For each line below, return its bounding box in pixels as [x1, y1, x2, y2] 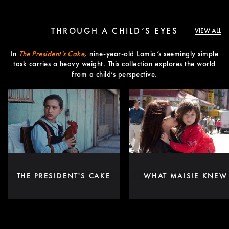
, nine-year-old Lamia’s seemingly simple [84, 49, 219, 59]
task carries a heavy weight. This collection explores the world [13, 59, 216, 70]
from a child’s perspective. [72, 69, 157, 80]
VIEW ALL [194, 26, 221, 35]
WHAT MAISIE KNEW [144, 171, 227, 181]
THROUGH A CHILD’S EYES [51, 25, 178, 37]
